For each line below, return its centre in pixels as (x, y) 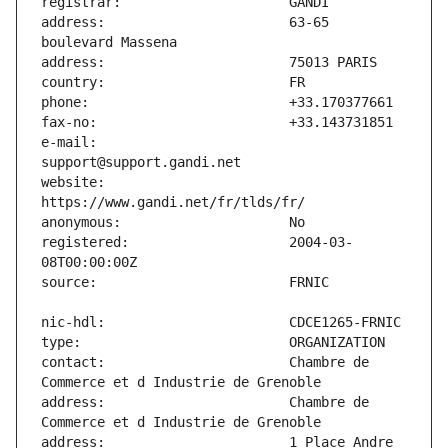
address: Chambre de (205, 402)
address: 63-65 (185, 22)
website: (73, 182)
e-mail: (69, 142)
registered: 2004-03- (197, 242)
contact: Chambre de (205, 362)
